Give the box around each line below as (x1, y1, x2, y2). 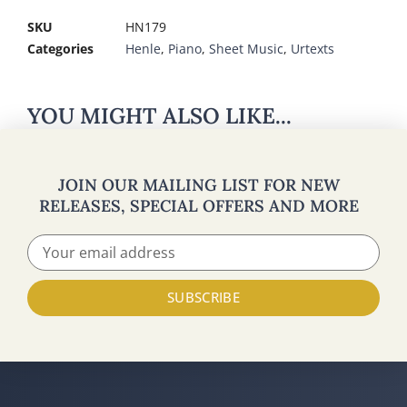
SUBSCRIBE (167, 288, 240, 307)
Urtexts (291, 39, 334, 57)
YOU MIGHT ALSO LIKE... (27, 101, 292, 130)
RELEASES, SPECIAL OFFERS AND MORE (39, 194, 359, 216)
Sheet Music (209, 39, 283, 57)
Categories (27, 39, 94, 57)
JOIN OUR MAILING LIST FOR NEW (58, 174, 340, 195)
